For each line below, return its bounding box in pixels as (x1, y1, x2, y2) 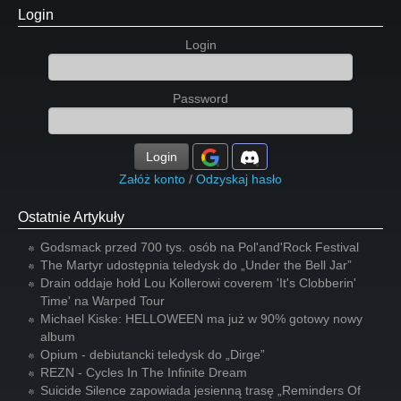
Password (173, 91, 228, 106)
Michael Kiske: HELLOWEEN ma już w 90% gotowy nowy (40, 311, 363, 326)
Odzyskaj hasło (196, 172, 282, 186)
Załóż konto (119, 172, 185, 186)
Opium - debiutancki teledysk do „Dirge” (40, 347, 265, 362)
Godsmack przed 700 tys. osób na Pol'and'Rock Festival (40, 240, 359, 254)
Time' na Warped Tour (40, 294, 165, 308)
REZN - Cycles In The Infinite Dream (40, 365, 247, 380)
